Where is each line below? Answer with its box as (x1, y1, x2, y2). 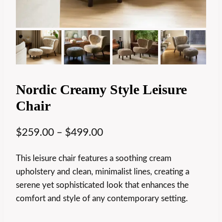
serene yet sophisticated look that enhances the (16, 181, 189, 190)
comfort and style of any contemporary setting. (16, 194, 188, 203)
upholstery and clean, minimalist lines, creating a (16, 167, 189, 176)
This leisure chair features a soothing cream (16, 154, 171, 163)
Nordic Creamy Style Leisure (16, 81, 187, 97)
